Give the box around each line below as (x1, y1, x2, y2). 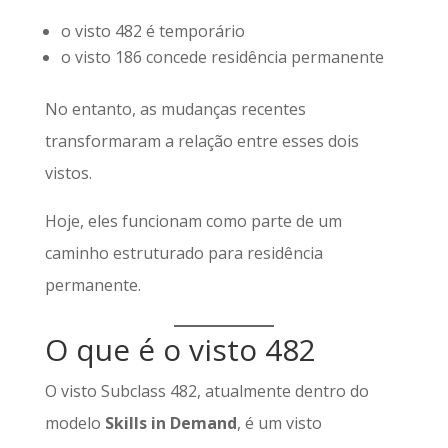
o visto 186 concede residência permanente (60, 46, 384, 68)
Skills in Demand (104, 412, 237, 434)
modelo (44, 412, 105, 434)
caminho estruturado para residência (44, 242, 323, 264)
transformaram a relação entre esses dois (44, 130, 359, 152)
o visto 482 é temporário (60, 20, 245, 42)
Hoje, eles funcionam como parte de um (44, 210, 342, 232)
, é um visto (236, 412, 322, 434)
